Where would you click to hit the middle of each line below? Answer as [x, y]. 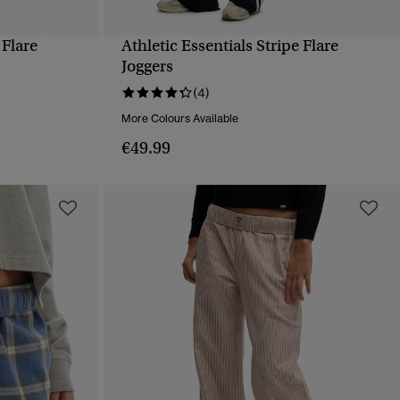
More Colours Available [179, 119]
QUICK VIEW [251, 58]
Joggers [147, 67]
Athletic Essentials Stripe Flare [229, 46]
